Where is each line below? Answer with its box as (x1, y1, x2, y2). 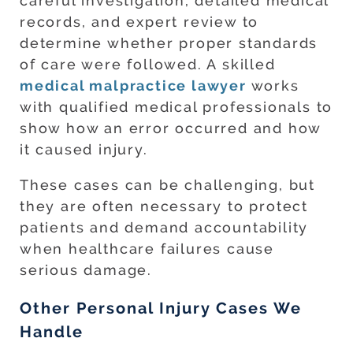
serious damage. (20, 262, 153, 279)
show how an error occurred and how (20, 120, 321, 137)
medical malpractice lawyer (20, 77, 247, 95)
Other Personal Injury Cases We (20, 299, 302, 318)
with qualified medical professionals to (20, 98, 333, 116)
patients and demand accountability (20, 219, 309, 236)
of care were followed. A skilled (20, 56, 276, 73)
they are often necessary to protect (20, 198, 308, 215)
